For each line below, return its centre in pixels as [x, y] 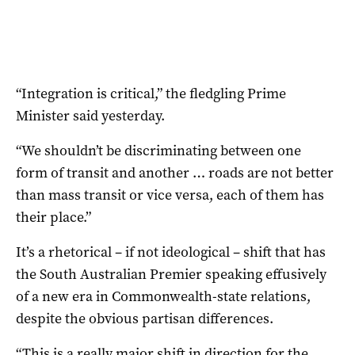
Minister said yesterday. [90, 115]
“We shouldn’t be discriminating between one [158, 150]
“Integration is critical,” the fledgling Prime [151, 93]
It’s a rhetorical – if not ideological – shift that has [171, 252]
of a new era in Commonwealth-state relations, [163, 296]
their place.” [53, 217]
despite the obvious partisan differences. [145, 318]
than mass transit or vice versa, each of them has [170, 195]
